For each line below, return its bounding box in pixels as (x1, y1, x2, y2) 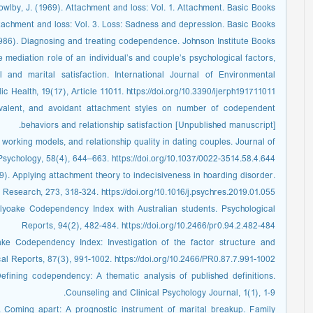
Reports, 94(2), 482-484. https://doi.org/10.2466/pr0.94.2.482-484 (22, 219, 275, 235)
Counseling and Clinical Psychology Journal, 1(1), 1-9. (66, 286, 275, 302)
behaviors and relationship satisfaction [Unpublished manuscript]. (21, 118, 275, 134)
